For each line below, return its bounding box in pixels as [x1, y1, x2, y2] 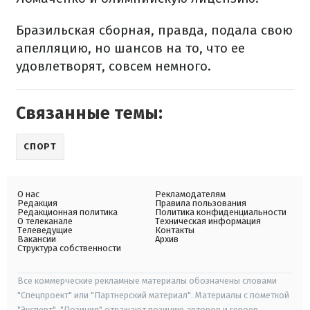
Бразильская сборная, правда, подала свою [16, 22, 293, 39]
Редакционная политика [17, 207, 118, 218]
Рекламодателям [155, 189, 226, 200]
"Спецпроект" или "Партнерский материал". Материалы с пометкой [17, 290, 289, 301]
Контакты [155, 225, 194, 236]
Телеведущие [17, 225, 73, 236]
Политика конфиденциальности [155, 207, 286, 218]
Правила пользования [155, 198, 246, 209]
